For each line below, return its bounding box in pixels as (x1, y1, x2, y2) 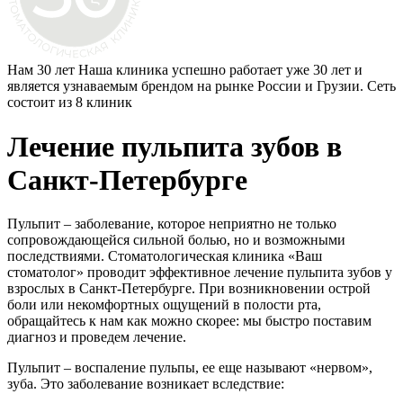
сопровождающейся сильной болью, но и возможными (7, 232, 345, 248)
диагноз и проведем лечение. (7, 329, 186, 345)
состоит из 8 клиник (7, 94, 132, 111)
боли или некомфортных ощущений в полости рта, (7, 297, 321, 313)
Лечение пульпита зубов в (7, 130, 342, 163)
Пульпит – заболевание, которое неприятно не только (7, 216, 336, 232)
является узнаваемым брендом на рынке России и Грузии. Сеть (7, 78, 396, 94)
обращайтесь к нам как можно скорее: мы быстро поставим (7, 313, 372, 329)
